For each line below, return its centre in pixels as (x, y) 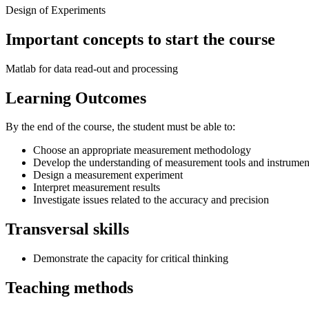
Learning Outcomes (76, 98)
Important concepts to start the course (140, 39)
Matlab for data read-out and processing (92, 68)
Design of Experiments (56, 10)
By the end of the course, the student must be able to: (120, 127)
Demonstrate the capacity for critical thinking (131, 259)
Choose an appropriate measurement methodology (142, 150)
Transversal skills (67, 229)
